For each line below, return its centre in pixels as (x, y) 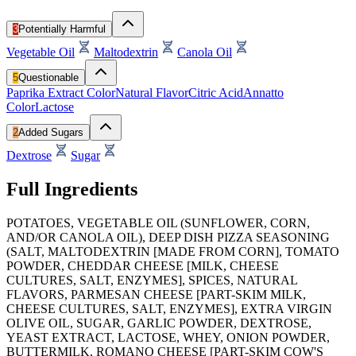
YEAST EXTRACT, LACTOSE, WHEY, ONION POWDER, (168, 337)
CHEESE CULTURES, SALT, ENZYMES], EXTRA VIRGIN (169, 308)
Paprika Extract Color (61, 92)
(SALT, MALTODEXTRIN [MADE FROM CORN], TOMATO (173, 251)
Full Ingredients (72, 189)
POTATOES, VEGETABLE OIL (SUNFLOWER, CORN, (158, 222)
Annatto (263, 92)
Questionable (48, 77)
